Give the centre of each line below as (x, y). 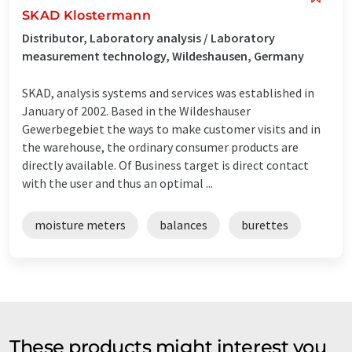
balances (183, 224)
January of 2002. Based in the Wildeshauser (136, 110)
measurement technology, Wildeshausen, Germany (163, 55)
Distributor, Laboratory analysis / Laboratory (148, 37)
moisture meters (80, 224)
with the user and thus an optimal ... (117, 183)
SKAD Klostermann (87, 15)
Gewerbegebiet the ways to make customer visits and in (171, 128)
